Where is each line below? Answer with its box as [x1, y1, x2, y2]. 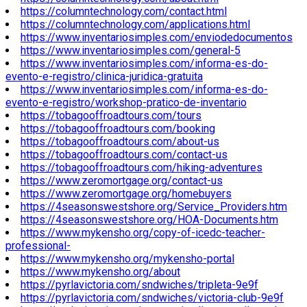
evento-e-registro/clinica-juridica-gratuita [5, 70, 203, 84]
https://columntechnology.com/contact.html [21, 5, 227, 19]
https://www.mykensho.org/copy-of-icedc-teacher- [21, 226, 265, 240]
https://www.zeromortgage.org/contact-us [21, 174, 223, 188]
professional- [5, 239, 71, 253]
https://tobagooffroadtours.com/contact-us [21, 148, 228, 162]
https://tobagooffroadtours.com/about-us [21, 135, 219, 149]
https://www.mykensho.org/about [21, 265, 180, 279]
